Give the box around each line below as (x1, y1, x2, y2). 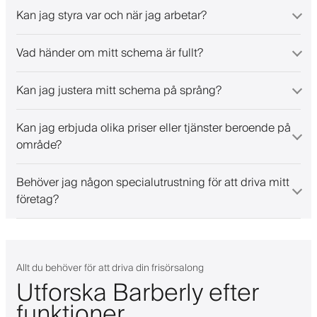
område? (16, 134, 62, 155)
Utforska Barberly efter (16, 272, 258, 314)
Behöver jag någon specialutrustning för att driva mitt (16, 172, 289, 192)
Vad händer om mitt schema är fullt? (16, 42, 203, 63)
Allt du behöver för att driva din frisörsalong (16, 259, 204, 277)
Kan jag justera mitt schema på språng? (16, 80, 221, 100)
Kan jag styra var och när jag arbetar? (16, 5, 207, 25)
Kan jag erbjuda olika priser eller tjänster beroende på (16, 117, 291, 138)
